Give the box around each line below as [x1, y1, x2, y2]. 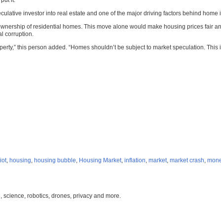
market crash [170, 157, 204, 164]
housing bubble [34, 157, 76, 164]
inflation [124, 157, 146, 164]
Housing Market [79, 157, 121, 164]
